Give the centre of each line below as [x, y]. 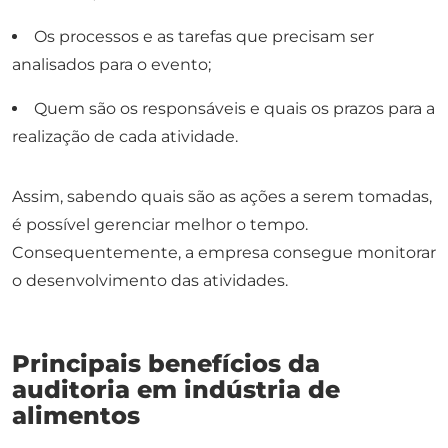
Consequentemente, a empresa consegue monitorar [224, 253]
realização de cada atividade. [125, 137]
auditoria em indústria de [176, 390]
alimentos [76, 416]
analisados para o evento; [111, 65]
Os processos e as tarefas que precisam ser [204, 37]
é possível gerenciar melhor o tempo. [160, 225]
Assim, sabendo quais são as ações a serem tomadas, [222, 197]
